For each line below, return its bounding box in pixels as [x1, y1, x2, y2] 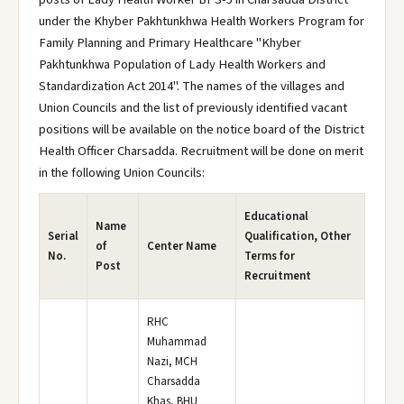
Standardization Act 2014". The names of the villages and [39, 77, 344, 96]
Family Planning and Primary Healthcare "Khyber [39, 33, 301, 52]
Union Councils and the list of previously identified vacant [39, 98, 347, 117]
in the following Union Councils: [39, 163, 205, 182]
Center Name [147, 238, 216, 254]
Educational [244, 208, 308, 225]
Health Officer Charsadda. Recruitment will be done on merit [39, 142, 363, 161]
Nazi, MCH [147, 353, 197, 370]
